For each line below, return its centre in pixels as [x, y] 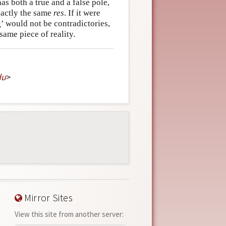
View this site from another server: [69, 214]
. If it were [82, 13]
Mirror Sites [47, 198]
